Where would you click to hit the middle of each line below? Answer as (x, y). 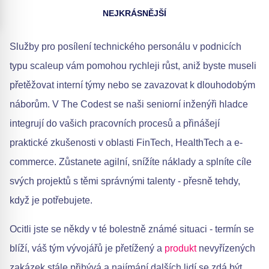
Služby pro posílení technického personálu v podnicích (125, 47)
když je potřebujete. (51, 200)
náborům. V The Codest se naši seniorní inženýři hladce (129, 104)
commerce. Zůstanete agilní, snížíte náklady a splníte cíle (131, 162)
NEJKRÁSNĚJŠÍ (134, 13)
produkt (180, 248)
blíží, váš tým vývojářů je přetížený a (87, 248)
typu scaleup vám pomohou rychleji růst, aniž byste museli (133, 66)
